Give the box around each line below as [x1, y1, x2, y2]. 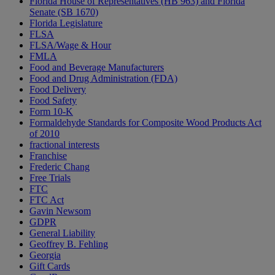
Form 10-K [29, 106, 73, 117]
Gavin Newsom [29, 206, 91, 217]
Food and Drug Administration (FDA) [29, 73, 177, 84]
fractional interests [29, 139, 99, 150]
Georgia [29, 250, 61, 261]
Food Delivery [29, 84, 86, 95]
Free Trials [29, 172, 71, 184]
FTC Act [29, 195, 64, 206]
